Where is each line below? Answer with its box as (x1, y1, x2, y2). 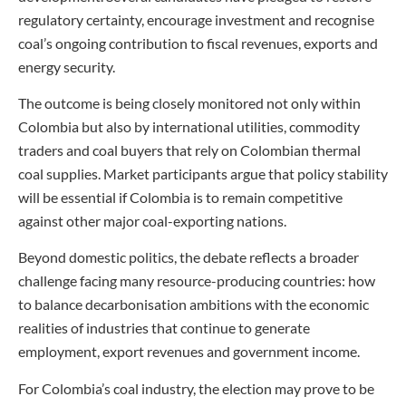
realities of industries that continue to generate (18, 319, 310, 337)
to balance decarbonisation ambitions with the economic (18, 295, 369, 314)
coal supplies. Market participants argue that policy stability (18, 165, 388, 182)
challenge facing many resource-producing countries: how (18, 272, 375, 290)
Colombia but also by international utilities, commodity (18, 118, 360, 135)
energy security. (18, 57, 115, 75)
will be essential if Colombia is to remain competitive (18, 188, 343, 206)
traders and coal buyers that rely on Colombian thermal (18, 141, 361, 159)
